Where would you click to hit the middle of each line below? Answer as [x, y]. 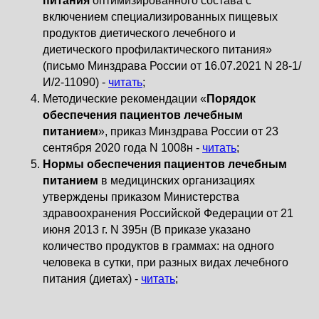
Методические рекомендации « [125, 99]
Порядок [231, 99]
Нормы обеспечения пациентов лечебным [165, 164]
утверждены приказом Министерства [141, 197]
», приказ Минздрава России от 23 [188, 131]
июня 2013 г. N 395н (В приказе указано [147, 230]
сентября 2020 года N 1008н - [122, 148]
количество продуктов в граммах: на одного [158, 246]
